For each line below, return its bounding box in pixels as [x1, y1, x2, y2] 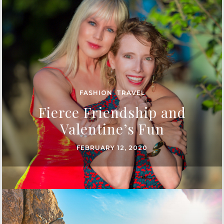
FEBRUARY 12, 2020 [76, 144, 147, 152]
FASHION [79, 89, 112, 97]
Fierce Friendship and [38, 103, 186, 122]
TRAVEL [116, 89, 145, 97]
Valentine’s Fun [59, 119, 164, 138]
